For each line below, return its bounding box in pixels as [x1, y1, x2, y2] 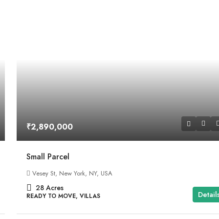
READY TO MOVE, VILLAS [26, 192, 101, 201]
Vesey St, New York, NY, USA [32, 169, 113, 178]
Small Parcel [26, 151, 70, 163]
